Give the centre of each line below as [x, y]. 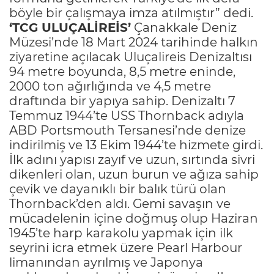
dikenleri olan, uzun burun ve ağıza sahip [134, 175]
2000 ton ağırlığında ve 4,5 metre [110, 87]
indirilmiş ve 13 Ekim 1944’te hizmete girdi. [136, 145]
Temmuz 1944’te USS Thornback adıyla [127, 116]
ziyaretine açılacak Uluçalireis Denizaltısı [131, 57]
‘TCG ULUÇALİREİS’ [70, 28]
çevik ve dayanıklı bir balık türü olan [118, 189]
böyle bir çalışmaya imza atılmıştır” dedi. [131, 13]
